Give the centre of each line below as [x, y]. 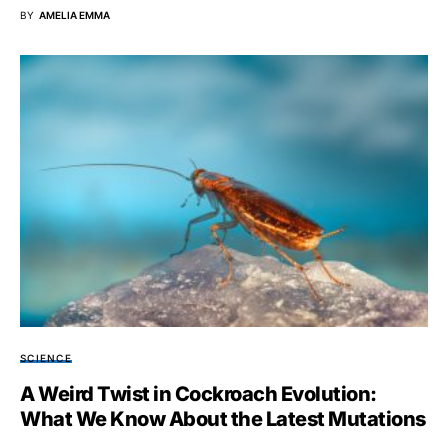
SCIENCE [46, 357]
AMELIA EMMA [74, 14]
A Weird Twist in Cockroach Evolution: [198, 393]
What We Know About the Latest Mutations [223, 418]
